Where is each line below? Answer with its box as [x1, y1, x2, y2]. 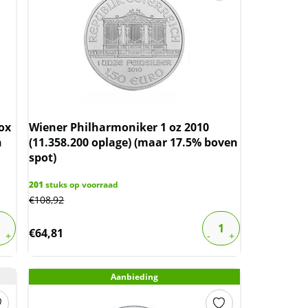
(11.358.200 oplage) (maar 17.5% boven [29, 135, 239, 150]
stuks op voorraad [43, 179, 119, 190]
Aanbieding [111, 271, 159, 283]
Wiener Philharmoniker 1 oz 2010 [29, 120, 210, 135]
